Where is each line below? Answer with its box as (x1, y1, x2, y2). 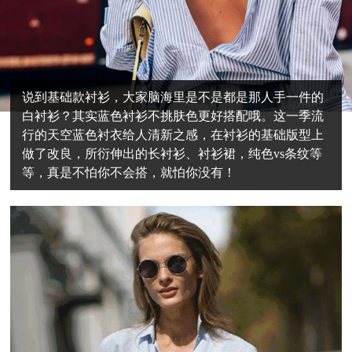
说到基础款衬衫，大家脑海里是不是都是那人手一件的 (22, 90, 324, 104)
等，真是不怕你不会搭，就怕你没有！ (22, 166, 236, 179)
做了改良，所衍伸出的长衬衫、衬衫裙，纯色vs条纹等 (22, 147, 323, 160)
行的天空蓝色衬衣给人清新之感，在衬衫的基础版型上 (22, 128, 324, 141)
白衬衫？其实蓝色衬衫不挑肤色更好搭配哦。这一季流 (22, 109, 324, 123)
